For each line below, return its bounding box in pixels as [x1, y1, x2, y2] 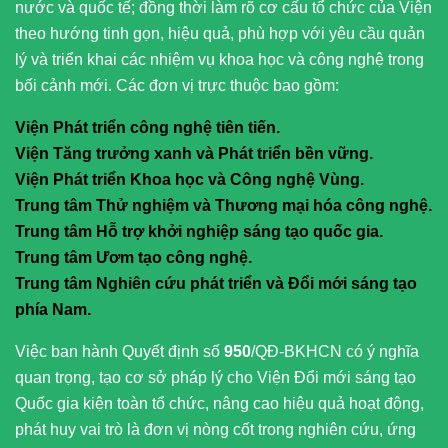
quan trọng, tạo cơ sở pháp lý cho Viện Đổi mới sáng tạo [15, 368, 416, 386]
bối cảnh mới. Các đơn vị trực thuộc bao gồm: [15, 76, 339, 94]
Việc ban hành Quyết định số [15, 342, 224, 360]
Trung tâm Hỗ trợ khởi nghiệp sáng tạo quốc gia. [15, 222, 383, 240]
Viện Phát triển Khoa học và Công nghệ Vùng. [15, 170, 364, 188]
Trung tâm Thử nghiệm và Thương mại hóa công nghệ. [15, 196, 432, 214]
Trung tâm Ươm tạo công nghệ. [15, 248, 252, 266]
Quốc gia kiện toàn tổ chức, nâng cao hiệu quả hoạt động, [15, 394, 424, 412]
